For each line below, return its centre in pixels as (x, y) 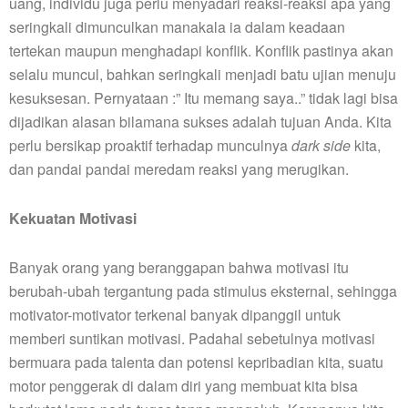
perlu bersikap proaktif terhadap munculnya (150, 146)
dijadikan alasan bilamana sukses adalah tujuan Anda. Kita (200, 122)
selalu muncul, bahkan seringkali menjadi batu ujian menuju (203, 75)
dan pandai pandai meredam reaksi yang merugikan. (179, 169)
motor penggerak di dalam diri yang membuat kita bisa (184, 386)
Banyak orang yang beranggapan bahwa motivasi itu (179, 268)
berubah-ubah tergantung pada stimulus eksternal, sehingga (203, 291)
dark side (321, 146)
